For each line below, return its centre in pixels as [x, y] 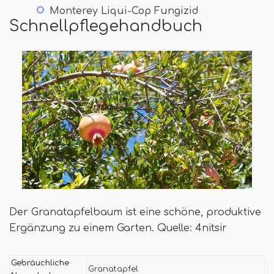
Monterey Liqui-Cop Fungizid [124, 11]
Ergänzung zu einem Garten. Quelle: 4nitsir [118, 228]
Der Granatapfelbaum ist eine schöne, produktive [135, 212]
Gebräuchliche [40, 263]
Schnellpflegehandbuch [106, 26]
